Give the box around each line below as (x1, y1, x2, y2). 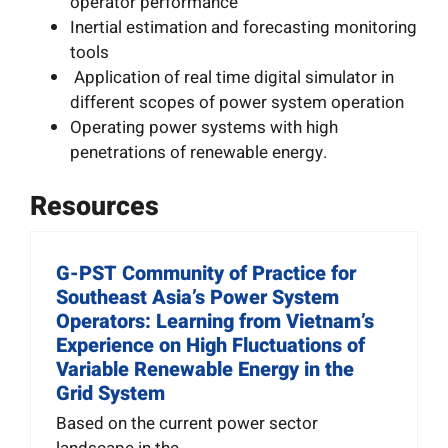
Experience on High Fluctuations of (55, 330, 365, 360)
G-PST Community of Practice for (55, 258, 356, 288)
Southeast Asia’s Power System (55, 282, 339, 312)
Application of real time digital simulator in (69, 64, 394, 90)
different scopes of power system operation (69, 89, 404, 115)
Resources (29, 186, 159, 226)
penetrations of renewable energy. (69, 139, 327, 165)
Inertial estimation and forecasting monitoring (69, 14, 417, 40)
